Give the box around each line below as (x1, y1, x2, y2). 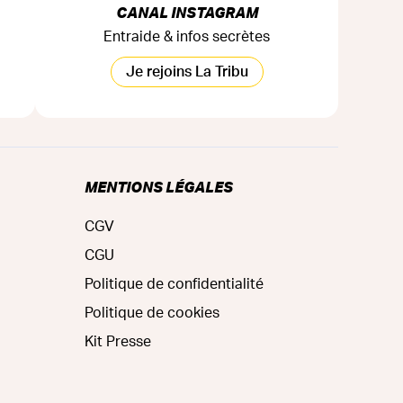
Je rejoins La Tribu (125, 64, 248, 79)
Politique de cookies (85, 305, 219, 320)
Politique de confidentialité (85, 276, 264, 291)
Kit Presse (85, 334, 151, 349)
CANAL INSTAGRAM (115, 2, 258, 22)
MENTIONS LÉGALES (85, 176, 233, 196)
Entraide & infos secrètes (103, 29, 270, 44)
